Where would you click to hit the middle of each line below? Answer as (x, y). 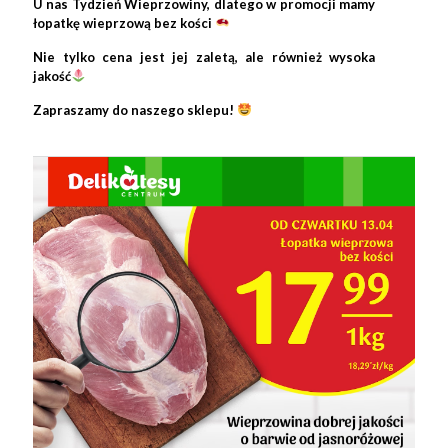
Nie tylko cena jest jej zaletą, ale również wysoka (204, 57)
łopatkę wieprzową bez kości (124, 23)
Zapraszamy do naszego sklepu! (135, 110)
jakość (52, 76)
